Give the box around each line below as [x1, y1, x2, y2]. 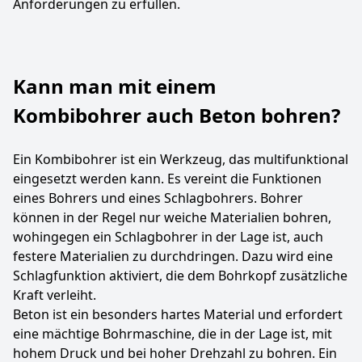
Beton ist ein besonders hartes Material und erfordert [13, 305, 343, 323]
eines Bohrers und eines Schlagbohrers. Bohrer [13, 189, 303, 207]
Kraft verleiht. [13, 286, 96, 304]
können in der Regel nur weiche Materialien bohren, [13, 208, 331, 226]
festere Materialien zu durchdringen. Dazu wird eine [13, 247, 333, 265]
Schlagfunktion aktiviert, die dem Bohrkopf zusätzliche [13, 267, 347, 284]
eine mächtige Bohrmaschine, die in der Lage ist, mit [13, 325, 332, 343]
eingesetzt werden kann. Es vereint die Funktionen [13, 170, 322, 187]
